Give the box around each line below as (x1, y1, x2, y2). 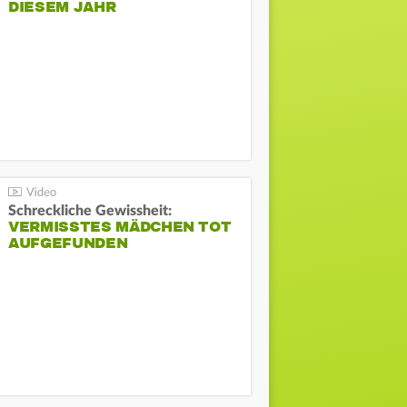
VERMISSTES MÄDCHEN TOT (8, 217, 232, 236)
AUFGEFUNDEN (8, 233, 128, 253)
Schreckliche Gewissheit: (8, 203, 173, 218)
